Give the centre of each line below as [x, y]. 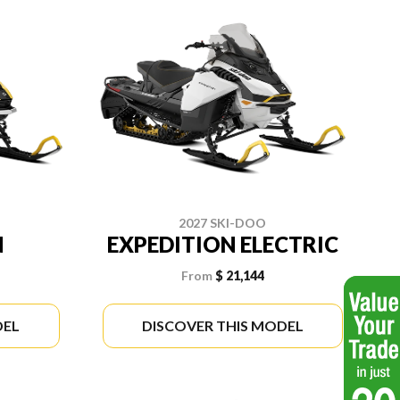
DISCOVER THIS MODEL [222, 325]
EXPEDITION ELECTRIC [222, 244]
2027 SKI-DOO [223, 222]
